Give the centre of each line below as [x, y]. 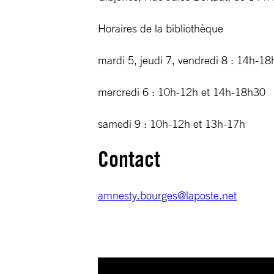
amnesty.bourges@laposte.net [167, 195]
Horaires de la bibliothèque [161, 28]
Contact [129, 159]
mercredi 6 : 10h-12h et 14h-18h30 [182, 92]
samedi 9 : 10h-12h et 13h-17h [172, 124]
